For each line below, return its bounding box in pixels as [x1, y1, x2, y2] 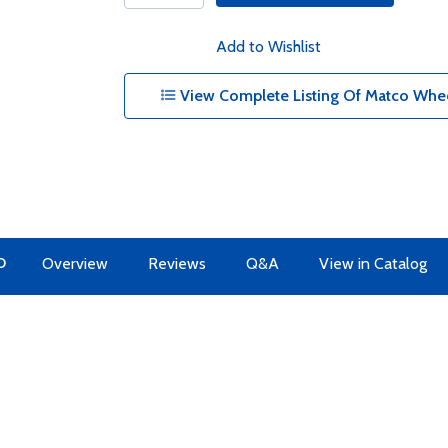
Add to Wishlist [215, 37, 321, 56]
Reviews [147, 254, 206, 273]
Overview [41, 254, 108, 273]
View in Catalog [318, 254, 427, 273]
